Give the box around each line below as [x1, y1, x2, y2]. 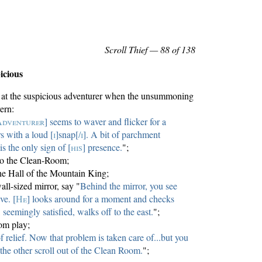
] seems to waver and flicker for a [44, 115, 166, 128]
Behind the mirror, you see [80, 180, 177, 192]
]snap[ [56, 128, 79, 141]
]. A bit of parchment [83, 128, 161, 141]
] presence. [82, 141, 123, 154]
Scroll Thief [105, 43, 148, 56]
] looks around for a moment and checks [27, 192, 175, 205]
